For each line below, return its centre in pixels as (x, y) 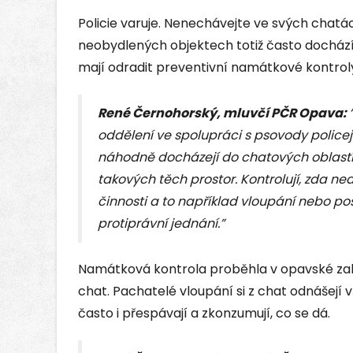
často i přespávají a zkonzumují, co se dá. (204, 314)
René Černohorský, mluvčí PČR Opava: (223, 113)
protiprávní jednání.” (161, 224)
